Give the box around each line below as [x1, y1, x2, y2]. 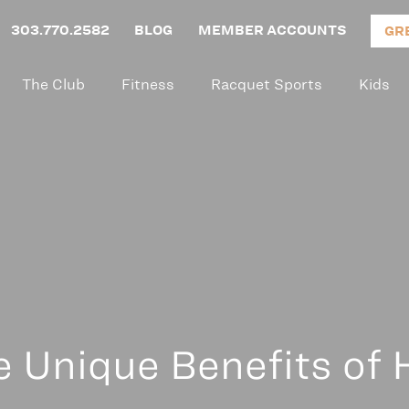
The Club [22, 74, 85, 94]
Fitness [121, 74, 174, 94]
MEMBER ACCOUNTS [197, 20, 346, 39]
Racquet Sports [211, 74, 322, 94]
